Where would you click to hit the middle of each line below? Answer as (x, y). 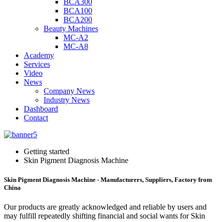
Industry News (67, 100)
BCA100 (78, 11)
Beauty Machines (71, 28)
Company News (69, 91)
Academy (39, 55)
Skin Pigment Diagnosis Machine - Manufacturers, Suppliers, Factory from (108, 180)
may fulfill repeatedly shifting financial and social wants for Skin (105, 216)
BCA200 (78, 20)
